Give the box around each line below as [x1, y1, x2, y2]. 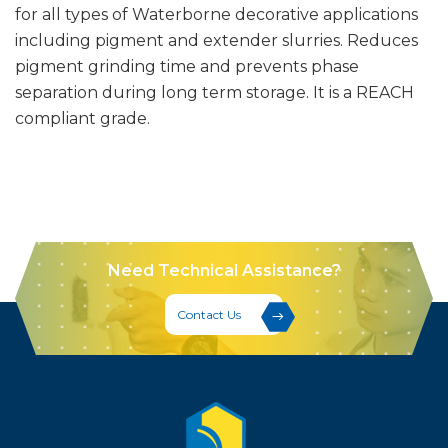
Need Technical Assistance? [107, 260, 341, 280]
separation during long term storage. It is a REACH [15, 82, 414, 102]
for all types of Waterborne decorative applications [15, 4, 418, 24]
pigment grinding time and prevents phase [15, 56, 359, 76]
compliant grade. [15, 108, 150, 128]
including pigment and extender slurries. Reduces [15, 30, 418, 50]
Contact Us [177, 306, 241, 322]
